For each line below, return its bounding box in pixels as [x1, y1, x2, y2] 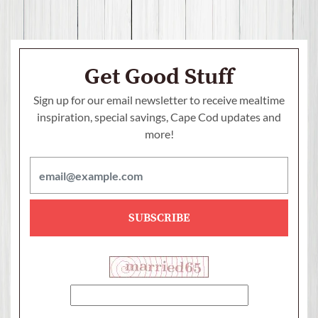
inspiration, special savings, [37, 110, 168, 124]
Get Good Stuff [84, 63, 234, 92]
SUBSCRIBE [128, 211, 190, 226]
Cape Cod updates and [168, 110, 281, 124]
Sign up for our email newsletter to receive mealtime [33, 93, 285, 107]
